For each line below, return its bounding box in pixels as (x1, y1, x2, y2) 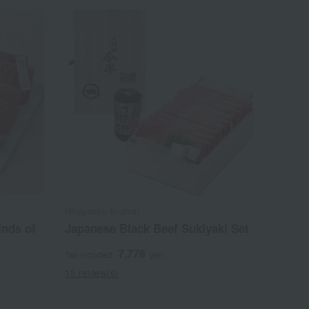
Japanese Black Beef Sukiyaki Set (65, 219, 250, 237)
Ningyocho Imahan (65, 203, 140, 217)
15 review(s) (65, 265, 119, 279)
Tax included (65, 248, 113, 260)
